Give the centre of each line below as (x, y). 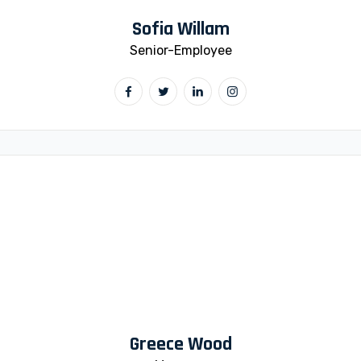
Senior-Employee (180, 50)
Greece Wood (180, 344)
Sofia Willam (180, 29)
